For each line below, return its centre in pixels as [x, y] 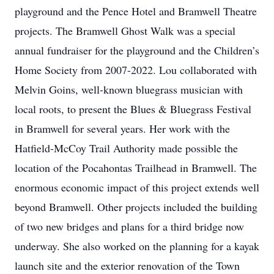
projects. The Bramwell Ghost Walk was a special [125, 31]
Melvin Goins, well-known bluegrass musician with [129, 89]
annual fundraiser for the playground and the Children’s [137, 50]
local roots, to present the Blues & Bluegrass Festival [133, 109]
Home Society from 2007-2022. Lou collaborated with [136, 70]
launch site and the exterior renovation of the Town [127, 265]
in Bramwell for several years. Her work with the [122, 128]
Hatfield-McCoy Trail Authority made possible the [126, 148]
